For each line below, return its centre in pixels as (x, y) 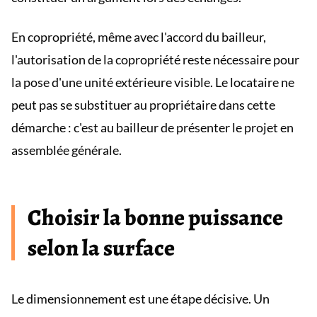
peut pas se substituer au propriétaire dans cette (143, 105)
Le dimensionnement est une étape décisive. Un (140, 299)
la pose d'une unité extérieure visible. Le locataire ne (153, 82)
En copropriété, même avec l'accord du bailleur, (139, 37)
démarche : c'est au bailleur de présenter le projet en (152, 127)
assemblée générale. (67, 150)
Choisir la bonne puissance (155, 217)
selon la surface (101, 248)
